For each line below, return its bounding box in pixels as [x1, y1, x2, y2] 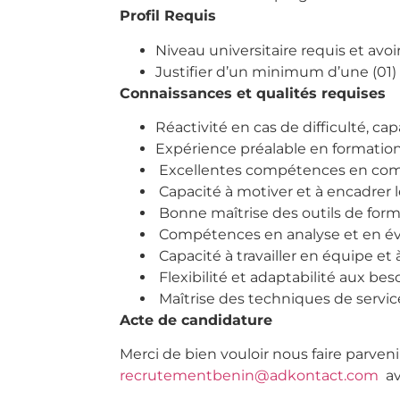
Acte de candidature [120, 312, 272, 329]
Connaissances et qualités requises [120, 84, 386, 102]
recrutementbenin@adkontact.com [120, 367, 379, 385]
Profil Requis [120, 7, 216, 25]
